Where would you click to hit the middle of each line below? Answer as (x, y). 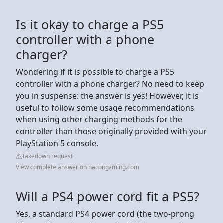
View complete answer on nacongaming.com (78, 167)
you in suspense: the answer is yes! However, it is (107, 95)
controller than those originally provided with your (111, 131)
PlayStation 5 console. (57, 143)
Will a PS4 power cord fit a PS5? (108, 196)
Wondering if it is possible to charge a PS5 (95, 71)
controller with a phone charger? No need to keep (110, 83)
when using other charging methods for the (99, 119)
